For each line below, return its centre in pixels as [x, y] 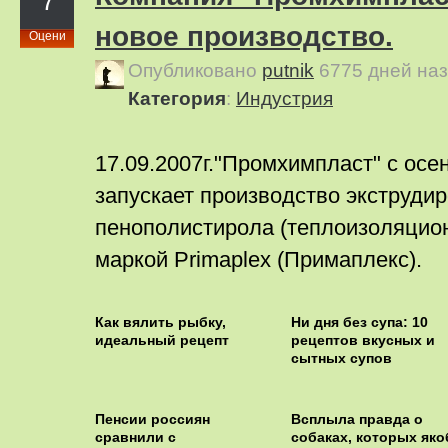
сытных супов [341, 358]
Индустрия [284, 98]
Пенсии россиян [152, 419]
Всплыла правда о [356, 419]
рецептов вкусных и [362, 340]
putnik [288, 70]
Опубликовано [195, 70]
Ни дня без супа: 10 [359, 322]
